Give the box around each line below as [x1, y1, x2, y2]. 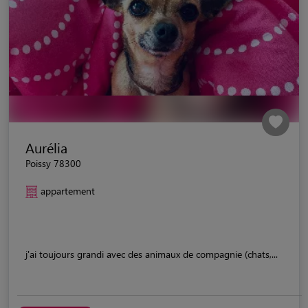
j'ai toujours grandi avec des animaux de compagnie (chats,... [25, 247, 278, 261]
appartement [41, 184, 95, 197]
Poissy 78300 [25, 156, 81, 170]
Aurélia [25, 137, 67, 157]
